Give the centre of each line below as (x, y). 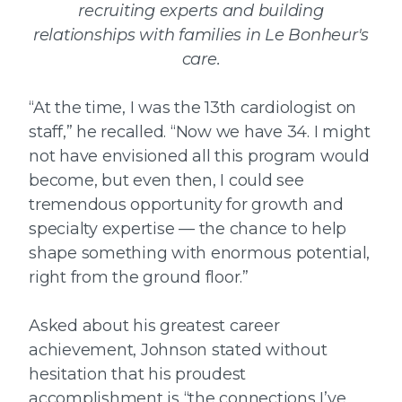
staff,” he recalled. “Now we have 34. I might (200, 132)
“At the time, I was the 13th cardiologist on (192, 108)
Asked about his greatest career (154, 326)
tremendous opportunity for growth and (186, 205)
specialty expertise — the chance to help (188, 229)
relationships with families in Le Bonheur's (201, 35)
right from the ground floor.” (139, 278)
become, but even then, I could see (166, 181)
